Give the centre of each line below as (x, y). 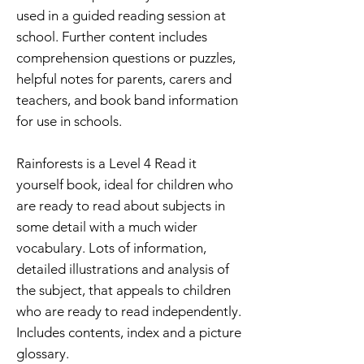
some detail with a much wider (107, 226)
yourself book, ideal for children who (125, 184)
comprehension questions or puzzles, (126, 57)
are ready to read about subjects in (121, 205)
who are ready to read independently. (129, 311)
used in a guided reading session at (121, 15)
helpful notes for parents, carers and (124, 78)
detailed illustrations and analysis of (123, 269)
